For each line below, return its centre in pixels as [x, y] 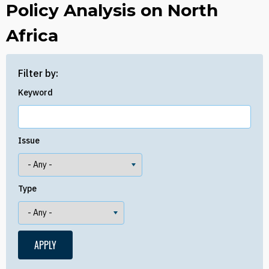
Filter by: [38, 73]
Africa [32, 35]
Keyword [35, 92]
